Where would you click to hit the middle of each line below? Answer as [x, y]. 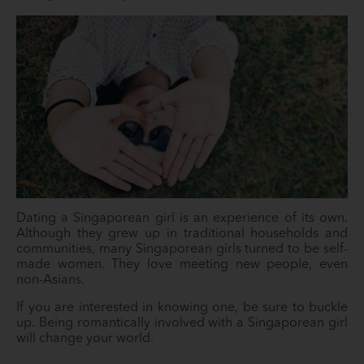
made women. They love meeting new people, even [182, 264]
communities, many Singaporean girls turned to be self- [182, 249]
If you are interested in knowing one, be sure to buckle [182, 308]
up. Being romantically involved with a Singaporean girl [182, 323]
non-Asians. [52, 280]
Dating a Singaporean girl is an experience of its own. [182, 218]
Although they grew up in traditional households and [182, 234]
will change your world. [85, 338]
